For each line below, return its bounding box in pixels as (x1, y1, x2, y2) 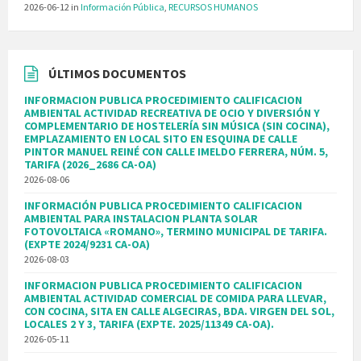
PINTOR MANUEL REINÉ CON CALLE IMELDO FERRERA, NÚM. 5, (24, 144, 328, 160)
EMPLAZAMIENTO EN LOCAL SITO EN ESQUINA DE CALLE (24, 131, 297, 147)
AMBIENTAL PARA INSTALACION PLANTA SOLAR (24, 211, 258, 226)
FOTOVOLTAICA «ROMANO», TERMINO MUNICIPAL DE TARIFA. (24, 224, 327, 239)
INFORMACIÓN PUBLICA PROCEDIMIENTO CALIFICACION (24, 198, 302, 214)
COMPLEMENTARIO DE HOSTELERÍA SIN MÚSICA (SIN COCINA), (24, 118, 330, 134)
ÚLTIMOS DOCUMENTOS (48, 65, 186, 82)
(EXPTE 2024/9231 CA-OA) (24, 237, 150, 252)
